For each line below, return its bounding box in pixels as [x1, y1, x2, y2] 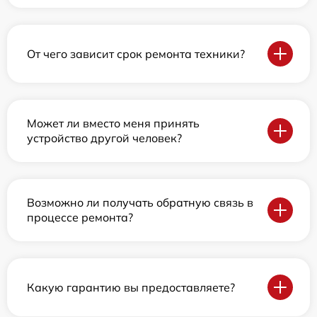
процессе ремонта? [27, 210, 133, 225]
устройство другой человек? [27, 131, 182, 146]
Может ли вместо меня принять [27, 116, 200, 131]
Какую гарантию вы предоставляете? [27, 279, 235, 294]
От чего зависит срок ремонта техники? [27, 46, 245, 61]
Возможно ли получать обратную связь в [27, 195, 253, 210]
